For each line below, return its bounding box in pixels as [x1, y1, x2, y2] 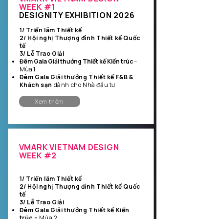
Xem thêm [35, 97, 64, 106]
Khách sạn [19, 81, 52, 89]
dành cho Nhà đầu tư [52, 81, 115, 89]
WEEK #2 [19, 150, 57, 161]
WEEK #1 [19, 1, 56, 12]
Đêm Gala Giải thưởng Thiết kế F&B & [19, 73, 133, 81]
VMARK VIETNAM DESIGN [19, 142, 119, 153]
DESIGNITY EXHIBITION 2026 [19, 10, 135, 21]
